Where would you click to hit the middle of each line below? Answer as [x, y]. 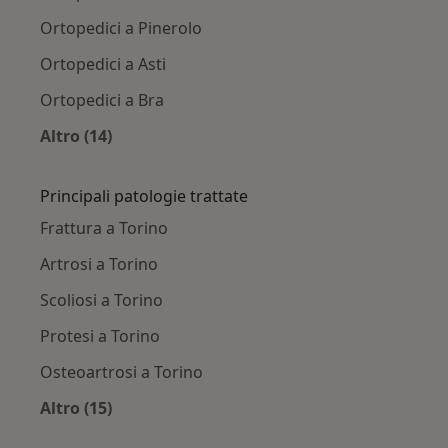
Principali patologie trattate [144, 196]
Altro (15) [76, 408]
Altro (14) [76, 136]
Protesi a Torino [100, 336]
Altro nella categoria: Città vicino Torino [234, 159]
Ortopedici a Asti [103, 64]
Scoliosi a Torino [101, 300]
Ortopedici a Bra [102, 100]
